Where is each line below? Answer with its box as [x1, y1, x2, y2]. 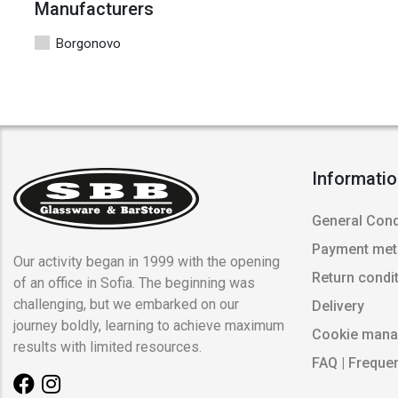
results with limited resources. [13, 338, 202, 356]
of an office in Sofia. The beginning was [13, 275, 255, 292]
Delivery [312, 298, 364, 315]
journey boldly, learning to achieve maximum [13, 317, 284, 335]
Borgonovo [56, 36, 121, 52]
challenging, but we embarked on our [13, 296, 239, 314]
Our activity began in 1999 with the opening [13, 253, 280, 271]
